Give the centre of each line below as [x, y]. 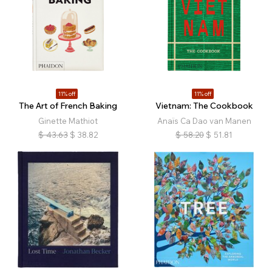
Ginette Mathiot [68, 121]
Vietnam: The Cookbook [204, 106]
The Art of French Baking [68, 106]
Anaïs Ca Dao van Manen [204, 121]
